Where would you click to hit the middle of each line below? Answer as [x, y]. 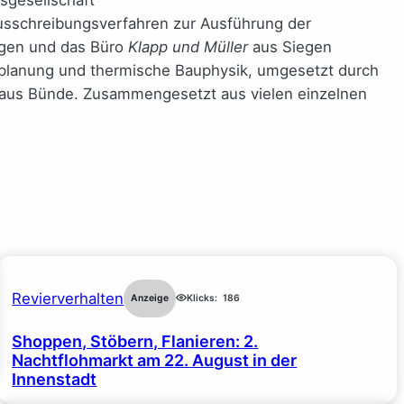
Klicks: [202, 298]
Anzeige [150, 298]
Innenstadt [55, 379]
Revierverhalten [68, 298]
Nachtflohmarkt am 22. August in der [155, 360]
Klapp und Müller [188, 46]
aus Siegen [290, 46]
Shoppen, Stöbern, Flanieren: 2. [135, 341]
